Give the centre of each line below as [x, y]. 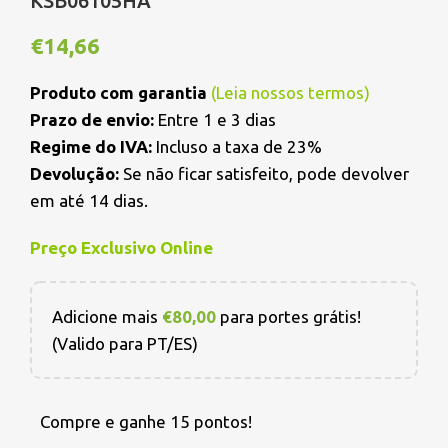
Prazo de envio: [92, 120]
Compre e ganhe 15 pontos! [146, 422]
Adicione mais [107, 317]
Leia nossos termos [290, 93]
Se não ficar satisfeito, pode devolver [264, 174]
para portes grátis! [288, 317]
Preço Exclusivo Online [121, 248]
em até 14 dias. [89, 201]
